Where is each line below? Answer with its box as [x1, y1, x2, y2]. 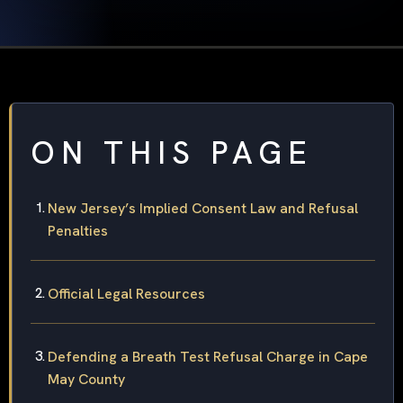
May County [48, 370, 125, 390]
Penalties [48, 221, 108, 241]
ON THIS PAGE [31, 132, 313, 175]
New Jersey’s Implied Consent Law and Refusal [48, 199, 358, 219]
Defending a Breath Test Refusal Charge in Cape [48, 347, 368, 367]
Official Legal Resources [48, 284, 205, 304]
